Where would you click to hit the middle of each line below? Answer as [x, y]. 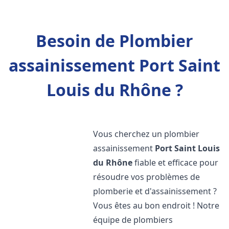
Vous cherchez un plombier [146, 134]
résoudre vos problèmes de [147, 177]
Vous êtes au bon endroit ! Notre [156, 205]
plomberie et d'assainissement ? [155, 191]
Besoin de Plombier [114, 41]
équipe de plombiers [133, 220]
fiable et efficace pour [176, 163]
